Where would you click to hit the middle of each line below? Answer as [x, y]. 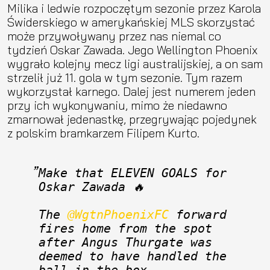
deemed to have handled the [133, 256]
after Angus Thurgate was [125, 242]
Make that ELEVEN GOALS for [133, 173]
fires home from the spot [125, 228]
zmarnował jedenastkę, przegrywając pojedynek [132, 119]
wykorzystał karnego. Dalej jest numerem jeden [131, 91]
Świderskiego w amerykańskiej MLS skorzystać [131, 22]
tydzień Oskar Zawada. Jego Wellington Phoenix [132, 49]
